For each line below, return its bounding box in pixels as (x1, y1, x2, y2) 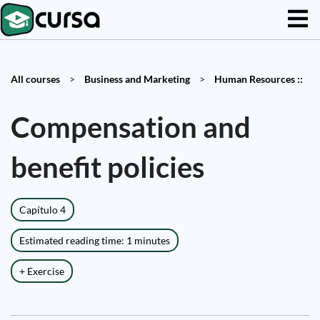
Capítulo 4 (19, 204, 66, 216)
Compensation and (11, 110, 251, 144)
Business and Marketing (84, 73, 190, 85)
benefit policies (11, 150, 204, 184)
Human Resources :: (214, 73, 303, 85)
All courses (11, 73, 60, 85)
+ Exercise (19, 265, 64, 277)
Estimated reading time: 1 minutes (19, 234, 170, 246)
